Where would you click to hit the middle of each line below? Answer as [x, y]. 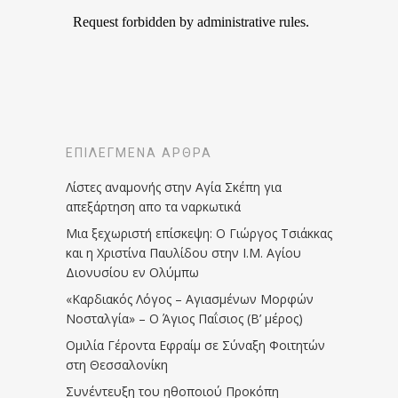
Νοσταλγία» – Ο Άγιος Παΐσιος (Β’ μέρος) [184, 319]
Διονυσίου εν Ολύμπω [132, 273]
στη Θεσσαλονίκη [117, 365]
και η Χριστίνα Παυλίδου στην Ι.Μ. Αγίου [183, 253]
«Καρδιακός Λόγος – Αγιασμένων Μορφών [190, 299]
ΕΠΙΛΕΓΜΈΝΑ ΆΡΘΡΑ [139, 153]
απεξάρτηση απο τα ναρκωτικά [153, 207]
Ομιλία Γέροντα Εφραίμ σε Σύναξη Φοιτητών [195, 346]
